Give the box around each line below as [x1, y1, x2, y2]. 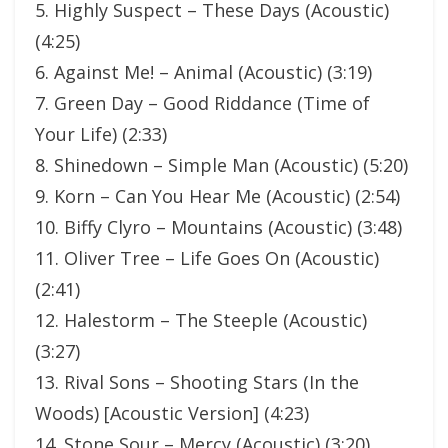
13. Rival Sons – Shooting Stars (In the [35, 370, 359, 394]
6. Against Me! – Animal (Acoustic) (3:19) [35, 60, 372, 84]
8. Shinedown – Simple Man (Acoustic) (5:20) [35, 153, 408, 177]
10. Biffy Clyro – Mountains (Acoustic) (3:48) [35, 215, 402, 239]
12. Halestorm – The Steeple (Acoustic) [35, 308, 367, 332]
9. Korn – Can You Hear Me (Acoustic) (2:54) [35, 184, 400, 208]
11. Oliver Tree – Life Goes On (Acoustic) [35, 246, 379, 270]
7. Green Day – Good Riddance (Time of [35, 91, 370, 115]
